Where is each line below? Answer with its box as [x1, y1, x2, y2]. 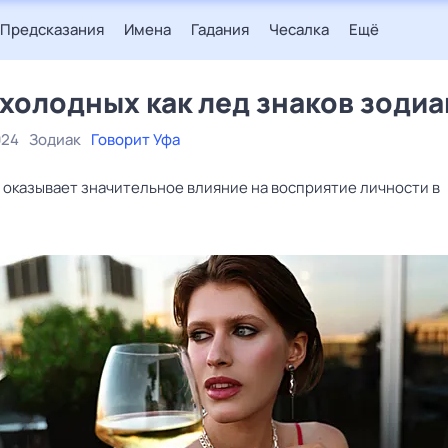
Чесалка [269, 19, 329, 40]
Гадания [191, 19, 249, 40]
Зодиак [29, 129, 81, 150]
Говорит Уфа [91, 129, 180, 150]
